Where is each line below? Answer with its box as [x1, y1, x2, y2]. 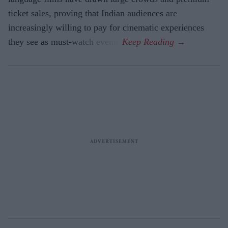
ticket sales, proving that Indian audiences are [8, 8, 177, 18]
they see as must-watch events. [8, 36, 122, 47]
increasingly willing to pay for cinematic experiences [8, 22, 204, 33]
